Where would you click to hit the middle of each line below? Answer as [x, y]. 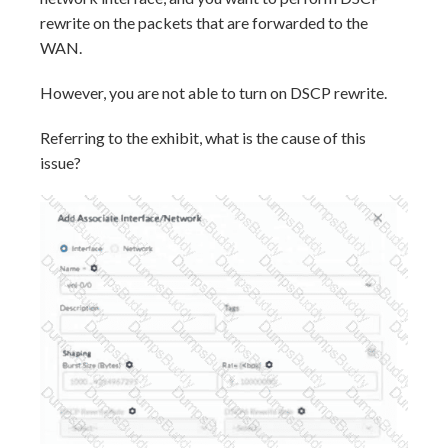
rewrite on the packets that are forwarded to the [204, 23]
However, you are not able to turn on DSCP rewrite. [213, 93]
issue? [60, 163]
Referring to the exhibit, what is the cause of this [203, 138]
